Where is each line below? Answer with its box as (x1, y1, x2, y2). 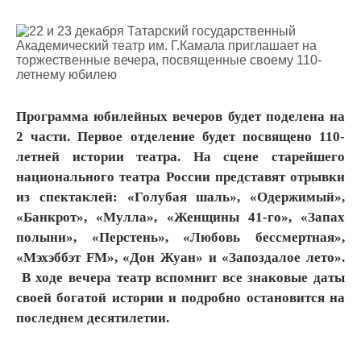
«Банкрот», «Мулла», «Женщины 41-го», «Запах (16, 209, 345, 225)
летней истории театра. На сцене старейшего (16, 148, 345, 164)
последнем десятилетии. (16, 309, 169, 326)
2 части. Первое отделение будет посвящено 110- (16, 128, 345, 144)
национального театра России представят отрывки (16, 168, 345, 185)
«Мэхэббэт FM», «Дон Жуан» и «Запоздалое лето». (16, 249, 345, 265)
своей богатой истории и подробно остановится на (16, 289, 345, 305)
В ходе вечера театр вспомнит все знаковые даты (16, 269, 345, 285)
